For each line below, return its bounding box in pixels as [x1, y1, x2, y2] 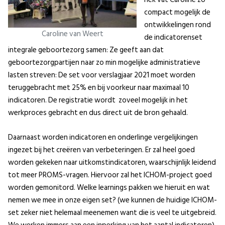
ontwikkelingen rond [144, 19, 211, 32]
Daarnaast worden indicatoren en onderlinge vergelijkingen [8, 131, 198, 144]
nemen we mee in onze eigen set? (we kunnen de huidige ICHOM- [8, 194, 217, 207]
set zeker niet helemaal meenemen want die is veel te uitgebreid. [8, 206, 216, 219]
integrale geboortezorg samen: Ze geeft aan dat [8, 44, 164, 57]
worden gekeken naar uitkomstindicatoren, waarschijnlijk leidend [8, 156, 216, 169]
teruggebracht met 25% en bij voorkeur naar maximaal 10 [8, 81, 189, 94]
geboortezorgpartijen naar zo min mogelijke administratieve [8, 56, 200, 69]
